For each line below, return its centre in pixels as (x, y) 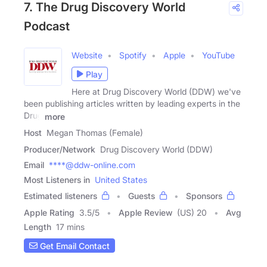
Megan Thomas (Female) (95, 133)
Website (87, 55)
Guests (142, 196)
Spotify (133, 55)
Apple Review (145, 212)
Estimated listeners (60, 196)
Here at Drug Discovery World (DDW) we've (156, 92)
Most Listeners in (57, 180)
